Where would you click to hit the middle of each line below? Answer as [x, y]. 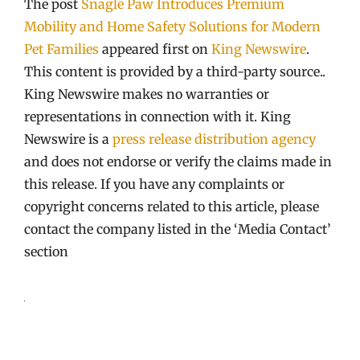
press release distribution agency [214, 139]
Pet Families [61, 49]
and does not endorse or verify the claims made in [178, 161]
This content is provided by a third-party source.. [175, 71]
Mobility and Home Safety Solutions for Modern [172, 26]
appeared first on [155, 49]
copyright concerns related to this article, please [172, 206]
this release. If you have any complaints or [154, 184]
